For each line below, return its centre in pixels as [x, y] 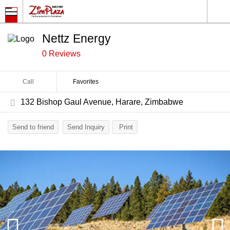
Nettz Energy [76, 39]
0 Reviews [61, 54]
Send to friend [33, 127]
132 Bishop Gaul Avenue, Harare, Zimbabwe [102, 102]
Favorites [85, 82]
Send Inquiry [86, 127]
